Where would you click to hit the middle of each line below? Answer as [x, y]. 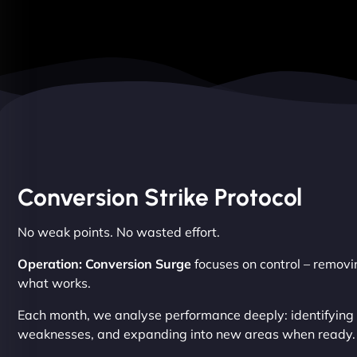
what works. [54, 282]
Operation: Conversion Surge [104, 263]
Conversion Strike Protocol [160, 197]
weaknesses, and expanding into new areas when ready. [186, 333]
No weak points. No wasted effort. [119, 231]
